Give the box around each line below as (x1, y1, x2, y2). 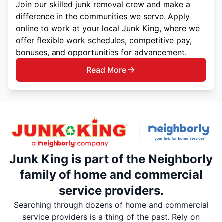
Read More (86, 64, 126, 75)
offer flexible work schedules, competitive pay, (16, 35, 192, 45)
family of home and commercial (19, 167, 203, 182)
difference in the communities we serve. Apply (16, 11, 190, 21)
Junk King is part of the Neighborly (9, 152, 213, 166)
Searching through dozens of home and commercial (13, 200, 209, 210)
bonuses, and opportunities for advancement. (16, 47, 187, 57)
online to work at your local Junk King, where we (16, 23, 200, 33)
